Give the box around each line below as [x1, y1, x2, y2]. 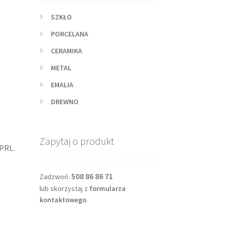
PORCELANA [51, 29, 89, 39]
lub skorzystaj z [39, 184, 89, 193]
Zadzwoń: [39, 172, 71, 181]
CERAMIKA [51, 46, 83, 55]
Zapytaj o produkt [39, 135, 114, 148]
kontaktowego [39, 195, 86, 204]
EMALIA [51, 80, 74, 89]
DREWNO [51, 97, 79, 106]
